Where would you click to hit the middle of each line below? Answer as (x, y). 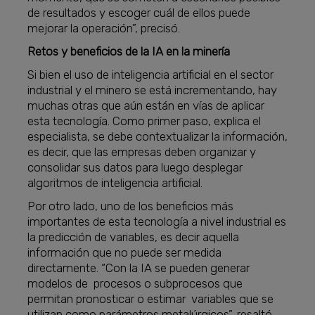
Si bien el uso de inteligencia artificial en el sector (151, 75)
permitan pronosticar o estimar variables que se (151, 299)
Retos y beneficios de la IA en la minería (129, 52)
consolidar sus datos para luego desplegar (135, 168)
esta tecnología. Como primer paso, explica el (144, 121)
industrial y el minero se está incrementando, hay (153, 90)
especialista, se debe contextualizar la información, (158, 137)
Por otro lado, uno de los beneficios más (131, 206)
